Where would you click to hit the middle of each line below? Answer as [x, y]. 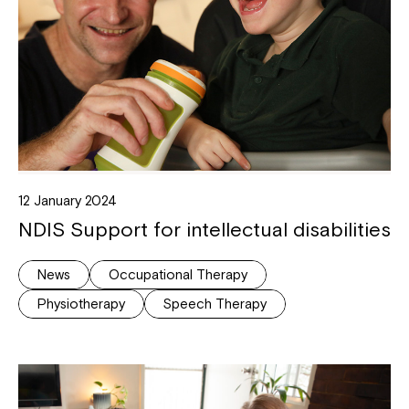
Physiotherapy [81, 303]
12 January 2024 [68, 200]
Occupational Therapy [178, 274]
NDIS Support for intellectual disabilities [204, 229]
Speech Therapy [215, 303]
